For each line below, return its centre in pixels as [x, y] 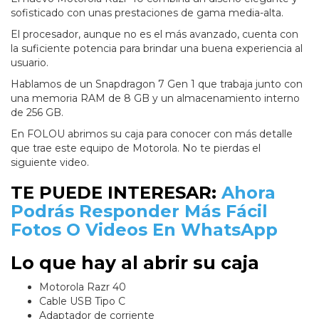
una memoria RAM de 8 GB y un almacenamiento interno [155, 99]
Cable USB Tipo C [82, 302]
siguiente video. [51, 163]
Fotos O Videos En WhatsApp [144, 230]
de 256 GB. [37, 113]
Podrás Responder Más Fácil [139, 211]
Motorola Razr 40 [84, 287]
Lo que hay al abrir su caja [135, 263]
